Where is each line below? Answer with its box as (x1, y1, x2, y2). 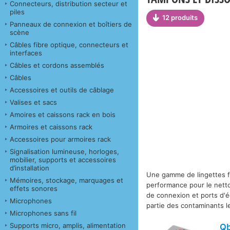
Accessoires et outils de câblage (10, 85, 114, 94)
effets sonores (10, 184, 57, 193)
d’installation (10, 163, 49, 172)
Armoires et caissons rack (10, 122, 92, 131)
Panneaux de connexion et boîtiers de (10, 20, 132, 28)
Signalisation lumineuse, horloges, (10, 147, 119, 156)
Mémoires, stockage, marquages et (10, 176, 123, 184)
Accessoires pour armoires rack (10, 135, 111, 143)
